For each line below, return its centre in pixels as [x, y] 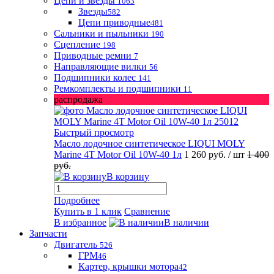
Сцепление [77, 44]
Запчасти [48, 233]
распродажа [78, 99]
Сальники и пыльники [101, 33]
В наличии [187, 222]
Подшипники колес [95, 77]
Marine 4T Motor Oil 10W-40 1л [118, 154]
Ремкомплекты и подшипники [117, 88]
